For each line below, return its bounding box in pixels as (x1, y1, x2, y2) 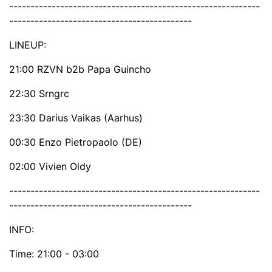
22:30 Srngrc (9, 87, 69, 100)
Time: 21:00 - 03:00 (9, 247, 99, 260)
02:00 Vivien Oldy (9, 160, 91, 172)
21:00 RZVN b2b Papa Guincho (9, 63, 151, 75)
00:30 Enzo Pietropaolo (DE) (9, 135, 142, 148)
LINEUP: (9, 38, 46, 51)
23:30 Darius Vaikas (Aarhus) (9, 111, 143, 124)
